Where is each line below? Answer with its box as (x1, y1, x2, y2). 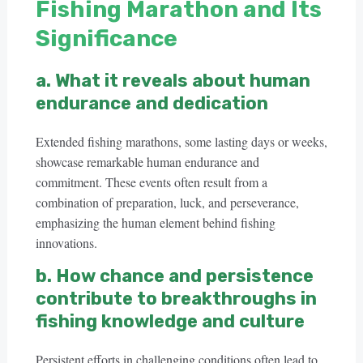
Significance (35, 25, 177, 52)
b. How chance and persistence (35, 265, 314, 287)
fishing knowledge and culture (35, 310, 305, 332)
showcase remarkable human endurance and (35, 153, 259, 170)
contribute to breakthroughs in (35, 288, 317, 310)
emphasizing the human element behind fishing (35, 214, 275, 231)
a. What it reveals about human (35, 70, 310, 92)
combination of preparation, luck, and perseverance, (35, 194, 299, 211)
